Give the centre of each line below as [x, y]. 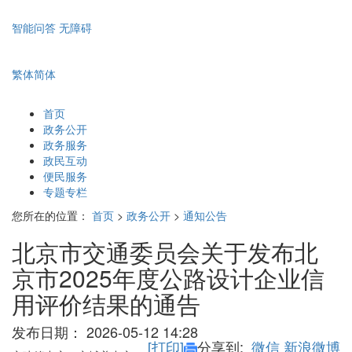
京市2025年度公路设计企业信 [168, 278]
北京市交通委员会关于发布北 [165, 252]
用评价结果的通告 [106, 304]
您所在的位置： [50, 216]
